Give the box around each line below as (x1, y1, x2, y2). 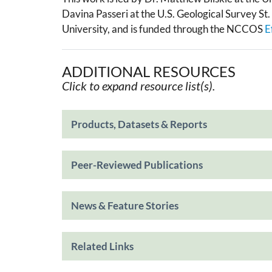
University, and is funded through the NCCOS (62, 22, 265, 36)
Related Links (71, 239, 134, 253)
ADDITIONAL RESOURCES (62, 62, 236, 80)
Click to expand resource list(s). (62, 78, 215, 93)
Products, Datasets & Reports (71, 117, 207, 131)
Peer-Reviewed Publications (71, 158, 203, 171)
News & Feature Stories (71, 199, 178, 212)
